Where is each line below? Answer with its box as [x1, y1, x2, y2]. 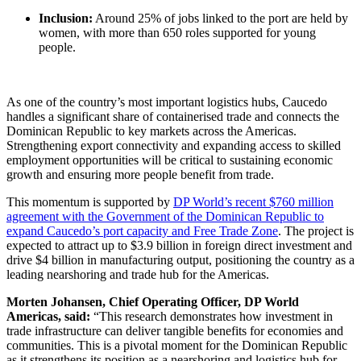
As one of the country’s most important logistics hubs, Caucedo [6, 94, 327, 109]
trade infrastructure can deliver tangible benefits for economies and [6, 323, 343, 338]
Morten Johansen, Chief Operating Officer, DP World [6, 294, 299, 309]
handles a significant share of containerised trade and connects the [6, 109, 339, 123]
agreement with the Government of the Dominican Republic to [6, 209, 324, 223]
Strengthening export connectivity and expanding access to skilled [6, 138, 341, 152]
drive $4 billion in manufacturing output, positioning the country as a [6, 252, 355, 267]
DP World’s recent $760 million [173, 194, 334, 209]
